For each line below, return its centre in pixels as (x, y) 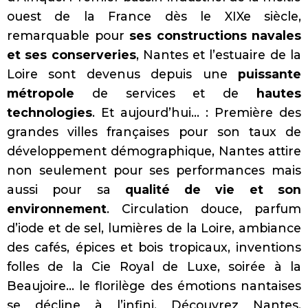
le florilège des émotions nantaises (190, 285)
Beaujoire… (41, 285)
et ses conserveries (71, 54)
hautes (279, 93)
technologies (49, 112)
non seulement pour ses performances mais (154, 170)
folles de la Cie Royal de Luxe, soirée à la (154, 266)
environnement (57, 208)
